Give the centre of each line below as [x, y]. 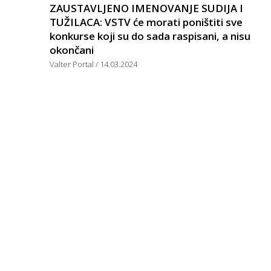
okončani [72, 50]
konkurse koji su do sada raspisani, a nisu [150, 36]
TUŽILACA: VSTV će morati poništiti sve [146, 22]
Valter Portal [73, 64]
